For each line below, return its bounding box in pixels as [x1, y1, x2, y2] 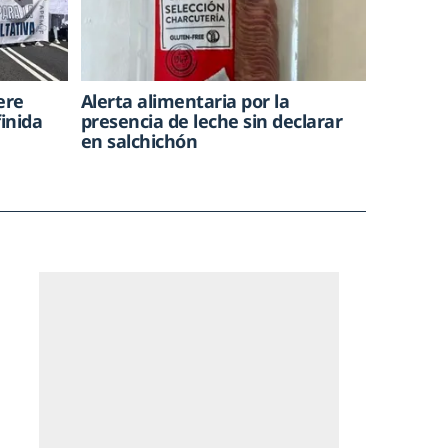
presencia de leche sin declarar [80, 108, 343, 133]
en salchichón [80, 128, 198, 153]
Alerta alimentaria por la [80, 88, 290, 113]
